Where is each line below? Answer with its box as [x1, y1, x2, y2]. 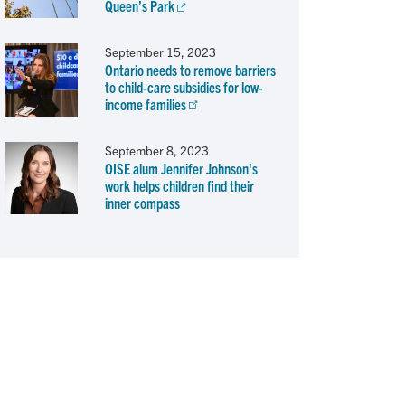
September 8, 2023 [104, 142, 209, 158]
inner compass [104, 193, 180, 212]
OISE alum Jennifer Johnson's [104, 158, 258, 177]
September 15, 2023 [104, 43, 216, 60]
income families [104, 94, 186, 113]
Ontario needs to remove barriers [104, 60, 276, 79]
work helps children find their [104, 175, 254, 194]
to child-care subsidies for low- [104, 77, 263, 96]
